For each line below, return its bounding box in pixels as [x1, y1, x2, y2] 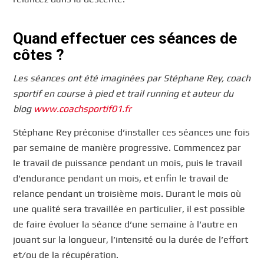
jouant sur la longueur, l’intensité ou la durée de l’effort [13, 233, 249, 245]
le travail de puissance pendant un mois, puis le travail [13, 157, 243, 169]
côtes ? [13, 45, 65, 64]
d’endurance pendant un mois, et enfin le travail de [13, 172, 229, 184]
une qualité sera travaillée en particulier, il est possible [13, 203, 246, 214]
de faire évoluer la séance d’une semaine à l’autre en [13, 218, 238, 230]
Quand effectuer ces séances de [13, 29, 237, 47]
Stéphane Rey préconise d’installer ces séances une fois [13, 126, 250, 138]
